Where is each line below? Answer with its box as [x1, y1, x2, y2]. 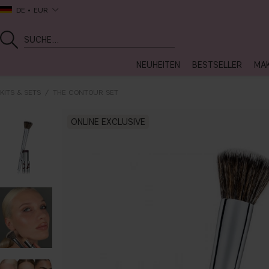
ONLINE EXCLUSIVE [71, 116, 145, 127]
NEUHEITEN [136, 60, 180, 70]
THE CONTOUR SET [53, 88, 118, 97]
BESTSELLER [192, 60, 242, 70]
